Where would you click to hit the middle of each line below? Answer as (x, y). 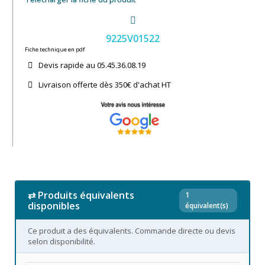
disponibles (54, 206)
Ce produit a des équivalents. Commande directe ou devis (132, 230)
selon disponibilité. (62, 241)
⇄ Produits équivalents (81, 195)
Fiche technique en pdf (55, 49)
